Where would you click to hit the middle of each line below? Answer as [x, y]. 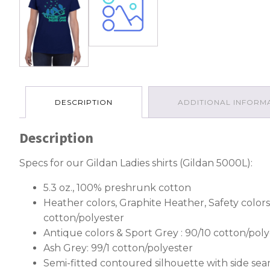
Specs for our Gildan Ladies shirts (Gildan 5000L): [136, 163]
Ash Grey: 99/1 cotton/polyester [118, 248]
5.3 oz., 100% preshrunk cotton [117, 187]
